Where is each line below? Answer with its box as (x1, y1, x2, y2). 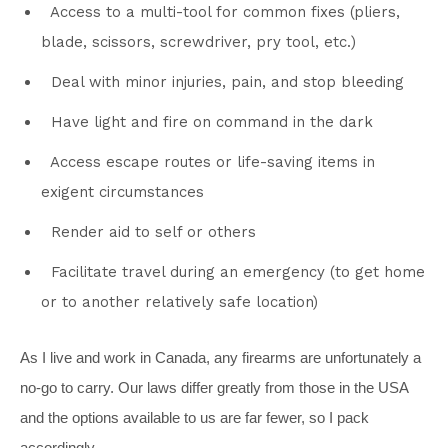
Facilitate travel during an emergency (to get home (51, 262, 425, 281)
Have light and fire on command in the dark (51, 112, 373, 131)
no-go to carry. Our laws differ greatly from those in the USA (20, 378, 408, 396)
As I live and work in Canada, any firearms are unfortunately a (20, 348, 421, 366)
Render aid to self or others (51, 222, 256, 241)
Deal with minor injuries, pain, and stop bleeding (51, 72, 404, 91)
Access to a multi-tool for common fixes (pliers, (50, 2, 400, 21)
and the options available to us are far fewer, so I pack (20, 408, 369, 426)
